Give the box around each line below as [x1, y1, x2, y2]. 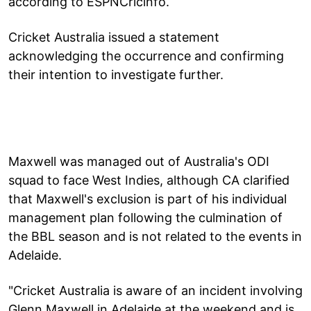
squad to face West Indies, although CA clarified [8, 172, 289, 187]
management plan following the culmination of [8, 210, 283, 225]
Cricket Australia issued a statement [8, 29, 219, 44]
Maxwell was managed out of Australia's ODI [8, 153, 269, 169]
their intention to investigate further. [8, 67, 224, 82]
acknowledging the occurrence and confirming [8, 48, 284, 63]
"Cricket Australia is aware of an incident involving [8, 283, 303, 298]
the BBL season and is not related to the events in [8, 228, 302, 244]
